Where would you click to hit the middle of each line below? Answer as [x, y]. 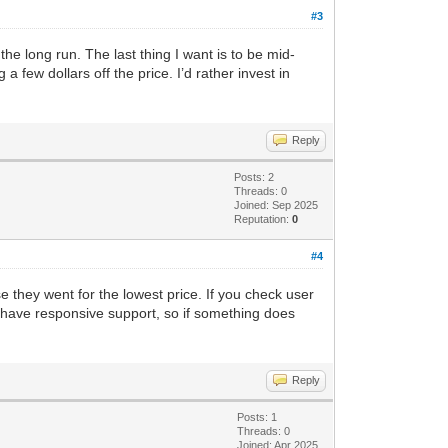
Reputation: [263, 218]
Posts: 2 [254, 176]
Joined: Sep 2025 [276, 204]
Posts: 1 [257, 416]
